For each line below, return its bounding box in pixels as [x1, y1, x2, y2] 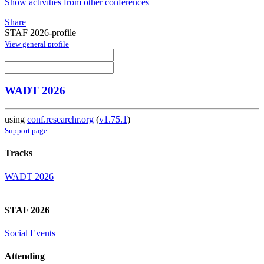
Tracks [5, 148, 32, 159]
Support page [5, 126, 47, 136]
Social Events [5, 228, 55, 239]
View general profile [5, 39, 69, 48]
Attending [5, 251, 45, 262]
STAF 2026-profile [5, 27, 76, 38]
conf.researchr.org [27, 114, 94, 125]
